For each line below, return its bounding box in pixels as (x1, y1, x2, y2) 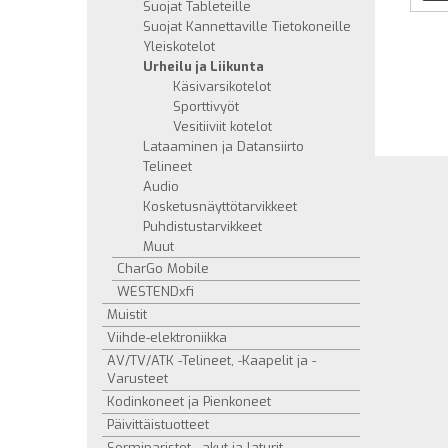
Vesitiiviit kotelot (173, 118, 272, 135)
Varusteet (107, 370, 168, 387)
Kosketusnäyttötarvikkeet (143, 198, 297, 215)
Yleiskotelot (143, 38, 215, 55)
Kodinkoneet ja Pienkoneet (107, 393, 271, 410)
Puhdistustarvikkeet (143, 218, 262, 235)
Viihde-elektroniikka (107, 329, 227, 346)
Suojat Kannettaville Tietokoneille (143, 18, 351, 35)
